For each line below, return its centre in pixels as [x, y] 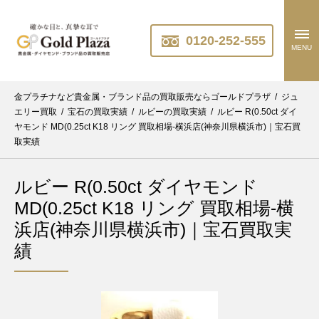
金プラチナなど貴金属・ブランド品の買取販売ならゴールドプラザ [142, 96]
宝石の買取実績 [98, 111]
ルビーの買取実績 [172, 111]
